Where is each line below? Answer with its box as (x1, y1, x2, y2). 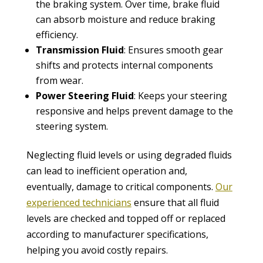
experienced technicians (26, 195, 131, 209)
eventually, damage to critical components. (26, 180, 215, 193)
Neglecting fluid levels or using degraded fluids (26, 148, 232, 161)
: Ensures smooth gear (123, 43, 223, 56)
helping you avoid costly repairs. (26, 243, 168, 257)
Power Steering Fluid (35, 89, 134, 102)
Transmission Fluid (35, 43, 124, 56)
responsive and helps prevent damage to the (35, 104, 233, 117)
